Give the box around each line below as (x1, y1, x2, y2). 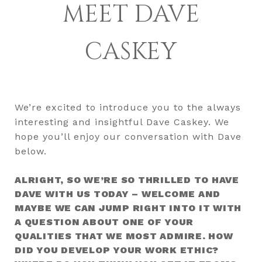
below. (15, 145, 47, 157)
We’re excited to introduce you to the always (15, 101, 241, 113)
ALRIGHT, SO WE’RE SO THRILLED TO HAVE (15, 174, 239, 185)
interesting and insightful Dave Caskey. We (15, 116, 229, 127)
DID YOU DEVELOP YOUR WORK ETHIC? (15, 244, 219, 256)
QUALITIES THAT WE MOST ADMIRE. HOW (15, 230, 233, 242)
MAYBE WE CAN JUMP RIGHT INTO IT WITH (15, 202, 242, 213)
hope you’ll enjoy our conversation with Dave (15, 130, 242, 142)
